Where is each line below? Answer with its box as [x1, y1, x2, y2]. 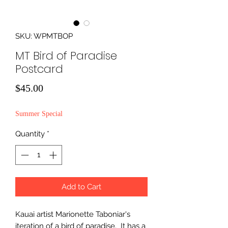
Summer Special [15, 110, 63, 118]
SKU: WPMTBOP [15, 32, 73, 41]
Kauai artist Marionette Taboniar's [15, 209, 130, 219]
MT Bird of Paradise [15, 48, 117, 64]
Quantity [15, 129, 45, 139]
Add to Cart [62, 182, 101, 191]
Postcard [15, 61, 63, 77]
